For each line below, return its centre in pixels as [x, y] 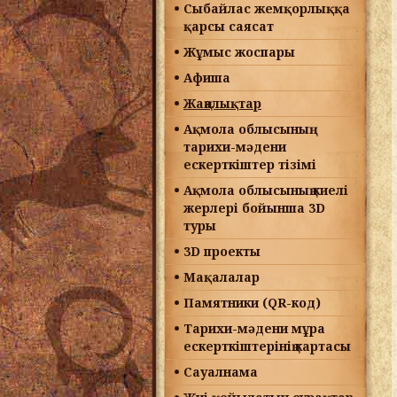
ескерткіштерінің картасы [267, 346]
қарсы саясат [229, 26]
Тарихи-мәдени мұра [254, 328]
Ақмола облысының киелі [266, 190]
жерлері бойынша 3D [254, 208]
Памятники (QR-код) [252, 303]
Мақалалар [222, 277]
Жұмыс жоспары [239, 52]
